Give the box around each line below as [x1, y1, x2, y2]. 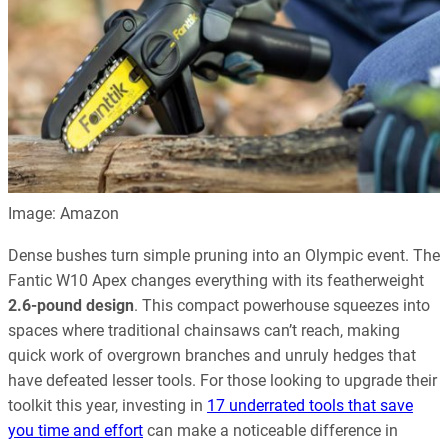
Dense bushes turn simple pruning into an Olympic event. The [8, 245, 440, 265]
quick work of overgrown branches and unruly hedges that [8, 345, 416, 365]
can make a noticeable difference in [143, 420, 398, 440]
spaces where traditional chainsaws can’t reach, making [8, 320, 400, 340]
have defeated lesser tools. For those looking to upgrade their [8, 370, 437, 390]
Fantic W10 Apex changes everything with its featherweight [8, 270, 424, 290]
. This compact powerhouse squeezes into [134, 295, 430, 315]
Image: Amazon [8, 204, 119, 224]
